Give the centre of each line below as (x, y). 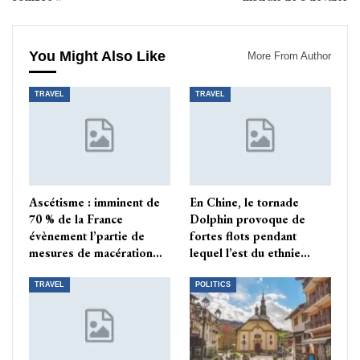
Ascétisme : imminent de (94, 202)
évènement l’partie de (87, 235)
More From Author (289, 56)
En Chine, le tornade (244, 202)
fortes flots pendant (243, 235)
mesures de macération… (96, 252)
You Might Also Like (97, 57)
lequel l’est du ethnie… (250, 252)
